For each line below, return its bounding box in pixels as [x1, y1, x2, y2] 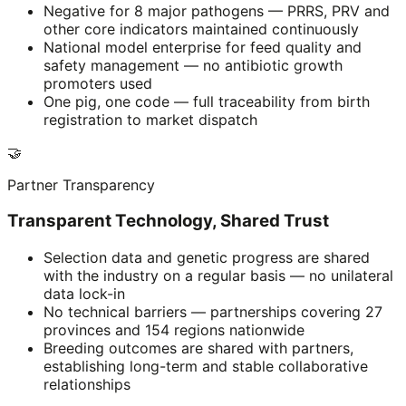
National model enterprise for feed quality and [43, 37, 362, 56]
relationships [43, 375, 130, 394]
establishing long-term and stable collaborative [43, 357, 368, 376]
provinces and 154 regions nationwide [43, 321, 304, 340]
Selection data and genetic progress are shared [43, 248, 370, 267]
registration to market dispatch [43, 110, 257, 129]
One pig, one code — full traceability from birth [43, 92, 370, 111]
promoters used [43, 73, 152, 92]
